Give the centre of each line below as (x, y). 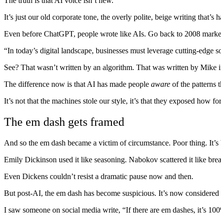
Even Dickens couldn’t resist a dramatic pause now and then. (99, 177)
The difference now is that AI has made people (77, 84)
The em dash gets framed (64, 122)
